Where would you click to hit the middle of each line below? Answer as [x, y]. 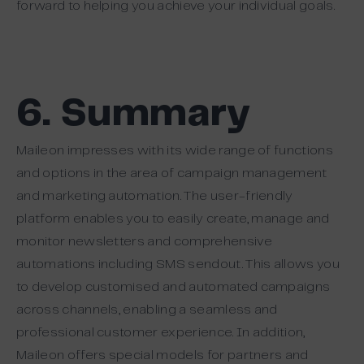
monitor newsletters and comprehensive [144, 241]
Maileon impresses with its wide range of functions [175, 150]
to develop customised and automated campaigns [173, 287]
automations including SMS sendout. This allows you [178, 264]
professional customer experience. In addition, [161, 332]
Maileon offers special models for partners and [162, 355]
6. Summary [133, 114]
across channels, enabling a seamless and [147, 310]
